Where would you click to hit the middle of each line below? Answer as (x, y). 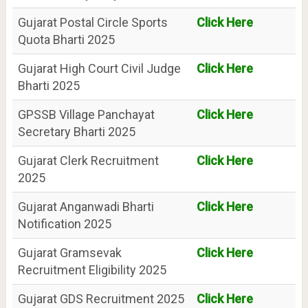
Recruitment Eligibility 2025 (92, 270)
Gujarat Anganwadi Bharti (86, 207)
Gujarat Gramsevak (69, 253)
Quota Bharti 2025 (66, 40)
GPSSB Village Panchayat (86, 114)
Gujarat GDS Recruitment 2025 (101, 299)
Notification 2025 (64, 224)
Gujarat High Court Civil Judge (99, 68)
